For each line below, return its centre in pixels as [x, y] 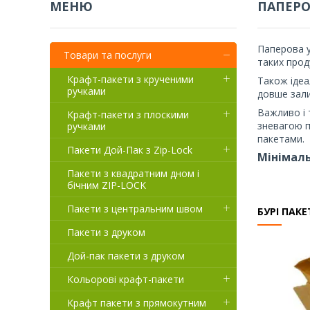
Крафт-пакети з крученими [130, 79]
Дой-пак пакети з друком [126, 255]
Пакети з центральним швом [135, 208]
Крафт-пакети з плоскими [128, 114]
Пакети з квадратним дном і [133, 173]
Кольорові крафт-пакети [126, 279]
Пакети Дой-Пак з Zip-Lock [130, 149]
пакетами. [281, 138]
